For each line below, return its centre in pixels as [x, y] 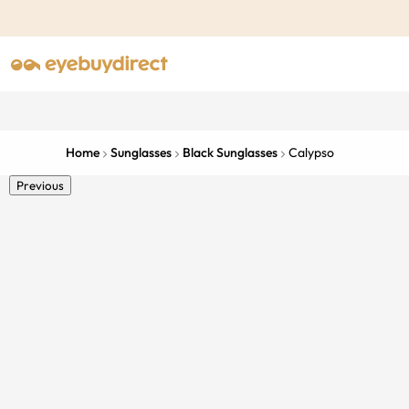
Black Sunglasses [230, 152]
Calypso [311, 152]
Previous [40, 185]
